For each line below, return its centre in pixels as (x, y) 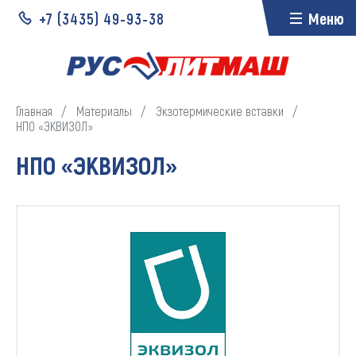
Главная (34, 111)
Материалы (104, 111)
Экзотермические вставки (220, 111)
